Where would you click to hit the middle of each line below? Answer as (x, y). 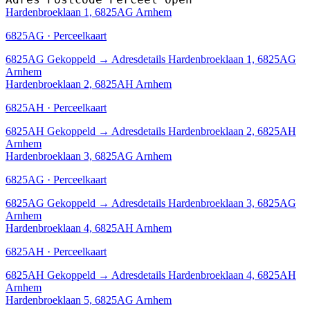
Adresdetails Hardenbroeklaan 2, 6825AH (204, 131)
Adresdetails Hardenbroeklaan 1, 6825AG (204, 59)
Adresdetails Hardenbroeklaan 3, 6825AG (204, 203)
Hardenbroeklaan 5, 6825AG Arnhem (89, 300)
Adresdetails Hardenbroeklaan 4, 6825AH (204, 275)
